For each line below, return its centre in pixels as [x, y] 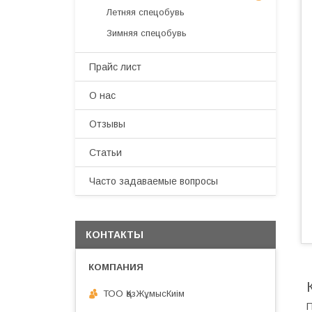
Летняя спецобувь [146, 12]
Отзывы [107, 124]
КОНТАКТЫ [115, 235]
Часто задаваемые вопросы [154, 181]
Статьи [106, 153]
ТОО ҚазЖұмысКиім [144, 293]
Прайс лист [115, 67]
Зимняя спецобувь [147, 33]
